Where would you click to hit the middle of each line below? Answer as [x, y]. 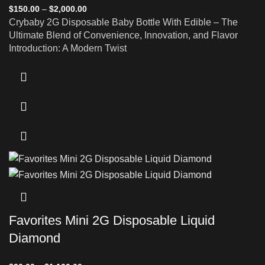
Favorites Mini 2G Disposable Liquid [112, 220]
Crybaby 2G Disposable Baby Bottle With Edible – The [123, 22]
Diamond [35, 238]
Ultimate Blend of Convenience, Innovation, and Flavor [123, 35]
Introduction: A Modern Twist [68, 49]
